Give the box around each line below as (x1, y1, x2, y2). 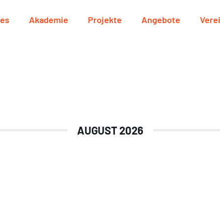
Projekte (88, 14, 122, 25)
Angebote (141, 14, 180, 25)
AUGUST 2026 (77, 124, 143, 137)
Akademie (29, 14, 68, 25)
